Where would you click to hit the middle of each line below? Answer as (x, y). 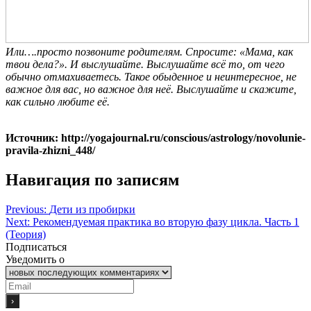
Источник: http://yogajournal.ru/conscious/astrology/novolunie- (155, 138)
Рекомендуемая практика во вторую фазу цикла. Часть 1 (166, 221)
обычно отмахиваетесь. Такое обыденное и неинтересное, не (151, 77)
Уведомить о (35, 259)
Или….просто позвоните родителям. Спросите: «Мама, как (149, 52)
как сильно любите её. (58, 102)
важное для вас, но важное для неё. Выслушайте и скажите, (151, 90)
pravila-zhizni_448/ (50, 151)
